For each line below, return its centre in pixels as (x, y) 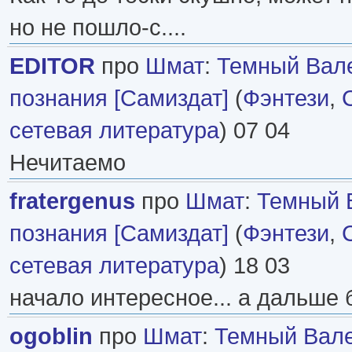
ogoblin (51, 335)
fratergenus (72, 200)
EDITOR (52, 65)
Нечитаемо (68, 162)
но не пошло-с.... (98, 27)
